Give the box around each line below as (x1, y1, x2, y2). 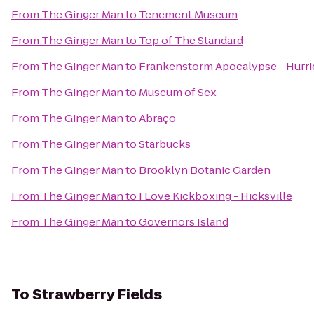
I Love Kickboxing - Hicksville (139, 189, 292, 203)
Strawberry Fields (32, 285, 162, 304)
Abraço (139, 111, 176, 125)
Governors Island (139, 214, 228, 229)
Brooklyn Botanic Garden (139, 163, 271, 177)
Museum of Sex (139, 85, 217, 100)
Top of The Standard (139, 33, 243, 48)
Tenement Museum (139, 7, 238, 22)
